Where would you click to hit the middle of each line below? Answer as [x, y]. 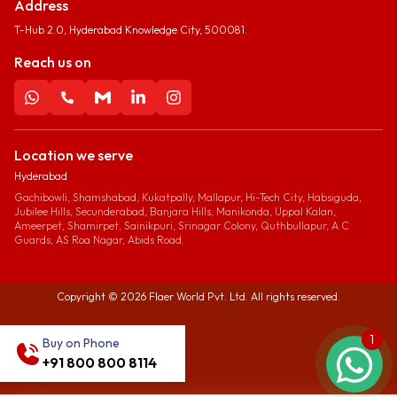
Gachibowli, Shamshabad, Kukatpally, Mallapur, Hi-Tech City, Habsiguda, [188, 197]
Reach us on [53, 62]
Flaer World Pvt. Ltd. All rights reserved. [243, 296]
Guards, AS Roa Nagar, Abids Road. [99, 239]
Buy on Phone [81, 343]
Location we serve [74, 155]
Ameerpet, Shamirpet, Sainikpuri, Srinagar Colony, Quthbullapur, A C [182, 225]
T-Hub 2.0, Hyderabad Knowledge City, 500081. [131, 29]
